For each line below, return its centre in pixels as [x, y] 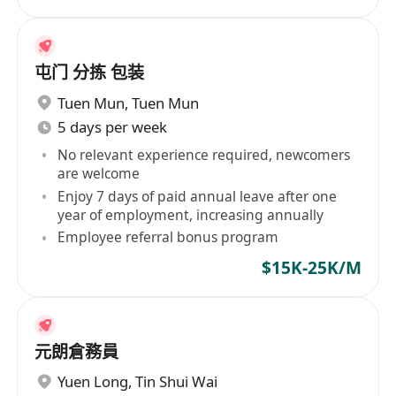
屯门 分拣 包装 [128, 72]
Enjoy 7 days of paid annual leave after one [198, 196]
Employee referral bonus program [168, 237]
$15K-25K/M [311, 267]
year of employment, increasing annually [191, 214]
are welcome [99, 173]
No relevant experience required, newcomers [204, 154]
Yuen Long [93, 382]
